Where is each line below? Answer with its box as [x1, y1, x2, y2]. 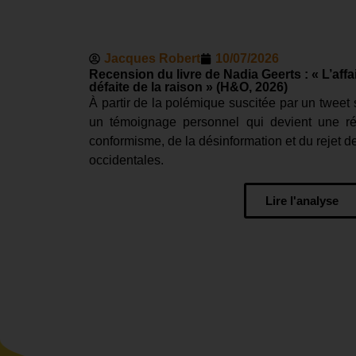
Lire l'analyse [265, 194, 339, 208]
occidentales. [89, 153, 164, 168]
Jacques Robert [104, 52, 200, 66]
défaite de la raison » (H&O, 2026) [89, 80, 288, 95]
